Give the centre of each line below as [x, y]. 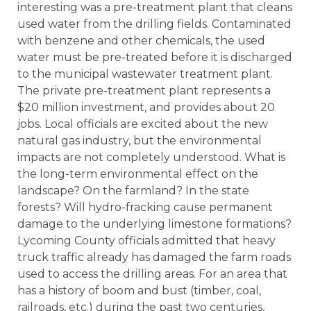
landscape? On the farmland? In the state [133, 191]
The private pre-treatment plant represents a [144, 91]
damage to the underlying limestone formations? [154, 224]
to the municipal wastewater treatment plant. [145, 74]
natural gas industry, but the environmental [140, 141]
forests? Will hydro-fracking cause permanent [145, 208]
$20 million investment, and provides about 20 [146, 108]
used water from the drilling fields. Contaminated [154, 24]
